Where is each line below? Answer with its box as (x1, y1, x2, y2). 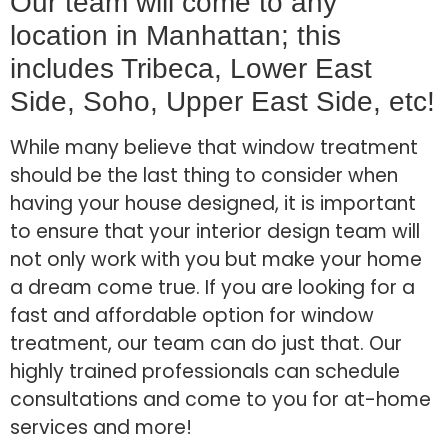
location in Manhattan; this (10, 19, 341, 51)
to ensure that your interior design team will (10, 217, 420, 245)
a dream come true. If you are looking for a (10, 273, 415, 301)
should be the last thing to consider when (10, 161, 398, 189)
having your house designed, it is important (10, 189, 416, 217)
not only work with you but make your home (10, 245, 422, 273)
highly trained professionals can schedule (10, 357, 400, 385)
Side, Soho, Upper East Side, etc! (10, 85, 435, 117)
